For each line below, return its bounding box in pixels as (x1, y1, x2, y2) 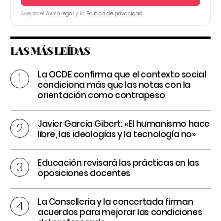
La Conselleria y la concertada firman (37, 196, 193, 208)
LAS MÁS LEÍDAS (10, 43, 90, 58)
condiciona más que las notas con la (37, 79, 191, 91)
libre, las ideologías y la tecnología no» (37, 128, 196, 141)
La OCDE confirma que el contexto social (37, 69, 206, 81)
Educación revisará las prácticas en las (37, 157, 199, 169)
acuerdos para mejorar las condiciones (37, 206, 202, 219)
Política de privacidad (86, 10, 143, 18)
